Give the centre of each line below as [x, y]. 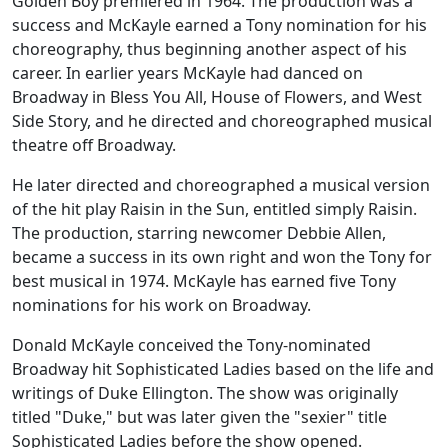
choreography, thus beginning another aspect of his [209, 49]
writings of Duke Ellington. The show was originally [205, 393]
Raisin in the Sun [182, 209]
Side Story [49, 121]
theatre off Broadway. [94, 145]
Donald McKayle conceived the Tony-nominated [191, 345]
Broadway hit [64, 369]
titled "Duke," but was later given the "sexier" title [199, 417]
